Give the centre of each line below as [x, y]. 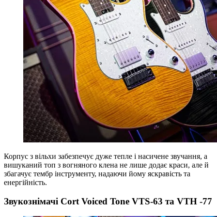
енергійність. [25, 183]
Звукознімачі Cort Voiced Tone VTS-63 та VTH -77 [108, 201]
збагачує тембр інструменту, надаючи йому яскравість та [97, 174]
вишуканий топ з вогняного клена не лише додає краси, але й [106, 165]
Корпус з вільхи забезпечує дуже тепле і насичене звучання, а [106, 156]
